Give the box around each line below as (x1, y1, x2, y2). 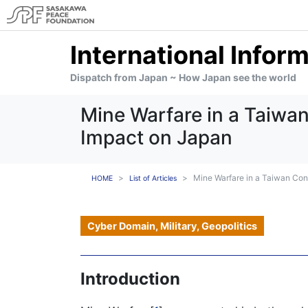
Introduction (80, 269, 180, 289)
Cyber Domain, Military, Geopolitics (87, 220, 257, 232)
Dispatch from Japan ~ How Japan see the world (70, 71, 296, 83)
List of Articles (129, 174, 177, 183)
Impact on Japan (80, 126, 232, 149)
